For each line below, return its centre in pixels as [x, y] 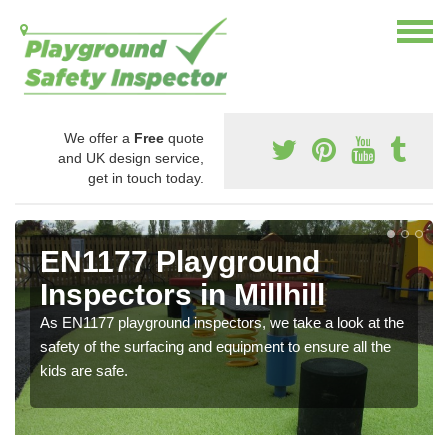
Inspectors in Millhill [182, 295]
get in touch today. [146, 178]
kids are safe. [84, 371]
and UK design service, [131, 158]
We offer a [99, 138]
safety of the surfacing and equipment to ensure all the [215, 347]
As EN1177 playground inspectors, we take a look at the [222, 323]
